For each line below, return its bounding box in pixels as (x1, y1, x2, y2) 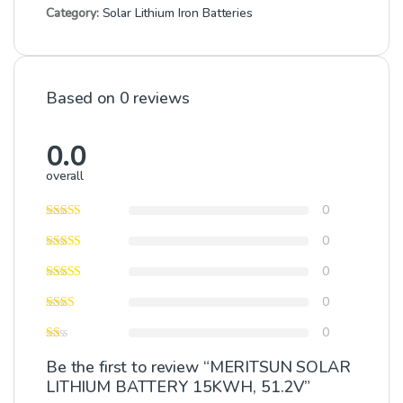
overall (46, 167, 85, 185)
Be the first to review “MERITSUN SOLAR (46, 356, 351, 379)
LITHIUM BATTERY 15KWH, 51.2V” (46, 376, 310, 399)
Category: (46, 4, 103, 22)
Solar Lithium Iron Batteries (102, 4, 253, 22)
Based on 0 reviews (46, 86, 190, 109)
